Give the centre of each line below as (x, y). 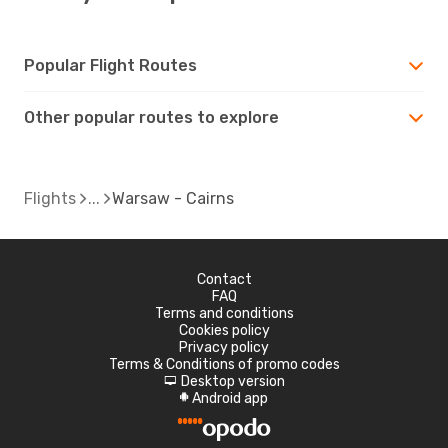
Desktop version (232, 381)
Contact (224, 279)
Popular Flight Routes (110, 65)
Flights (50, 198)
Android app (230, 398)
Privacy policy (224, 347)
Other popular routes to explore (151, 117)
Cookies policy (224, 330)
